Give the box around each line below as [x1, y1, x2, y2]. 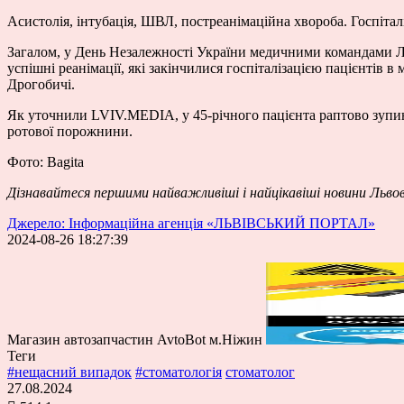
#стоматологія [135, 363, 222, 380]
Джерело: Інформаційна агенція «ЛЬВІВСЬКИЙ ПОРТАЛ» [7, 215, 375, 231]
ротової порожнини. [7, 123, 133, 139]
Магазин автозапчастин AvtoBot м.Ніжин [7, 331, 262, 347]
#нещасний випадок [7, 363, 132, 380]
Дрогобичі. [7, 76, 75, 92]
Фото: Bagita [7, 153, 84, 170]
